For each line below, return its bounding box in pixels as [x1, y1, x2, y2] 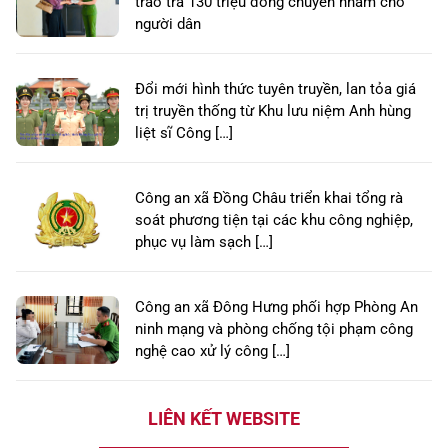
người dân [135, 15, 201, 34]
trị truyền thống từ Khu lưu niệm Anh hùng [135, 102, 411, 121]
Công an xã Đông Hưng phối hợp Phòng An [135, 298, 418, 317]
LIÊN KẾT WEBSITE [147, 408, 300, 430]
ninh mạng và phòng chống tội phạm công [135, 320, 413, 339]
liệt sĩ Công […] [135, 124, 233, 143]
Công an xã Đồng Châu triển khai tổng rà [135, 189, 403, 208]
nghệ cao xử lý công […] [135, 342, 290, 361]
